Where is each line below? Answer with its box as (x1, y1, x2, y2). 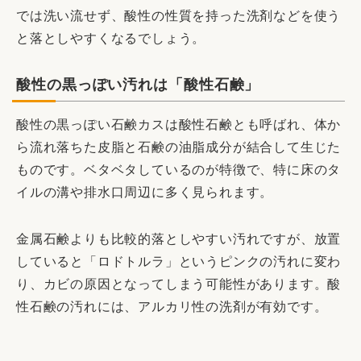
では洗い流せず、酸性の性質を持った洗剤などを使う (16, 8, 342, 23)
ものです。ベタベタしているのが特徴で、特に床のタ (16, 162, 342, 176)
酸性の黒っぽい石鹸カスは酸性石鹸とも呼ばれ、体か (16, 117, 342, 131)
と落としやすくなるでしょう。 (16, 31, 206, 45)
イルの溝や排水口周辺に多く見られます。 (16, 185, 274, 199)
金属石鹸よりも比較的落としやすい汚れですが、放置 (16, 231, 342, 246)
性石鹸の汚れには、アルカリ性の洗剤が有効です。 (16, 299, 328, 313)
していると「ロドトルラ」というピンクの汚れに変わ (16, 254, 342, 268)
